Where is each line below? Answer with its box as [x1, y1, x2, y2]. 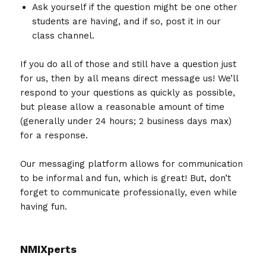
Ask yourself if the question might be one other [32, 1, 238, 12]
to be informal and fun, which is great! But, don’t [20, 172, 232, 183]
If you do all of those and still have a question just [20, 58, 237, 69]
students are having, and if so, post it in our [32, 15, 221, 27]
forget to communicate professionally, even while [20, 186, 237, 198]
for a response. [20, 129, 88, 141]
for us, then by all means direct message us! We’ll [20, 72, 239, 84]
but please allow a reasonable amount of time [20, 101, 225, 112]
